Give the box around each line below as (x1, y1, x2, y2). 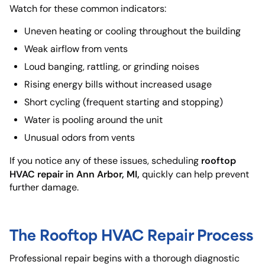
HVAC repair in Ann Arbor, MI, (9, 167, 140, 180)
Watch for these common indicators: (9, 2, 166, 14)
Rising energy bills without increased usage (24, 78, 212, 90)
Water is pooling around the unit (24, 114, 163, 125)
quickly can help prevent (140, 168, 249, 180)
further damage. (9, 181, 79, 193)
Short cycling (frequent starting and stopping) (24, 96, 223, 108)
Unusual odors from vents (24, 131, 135, 143)
